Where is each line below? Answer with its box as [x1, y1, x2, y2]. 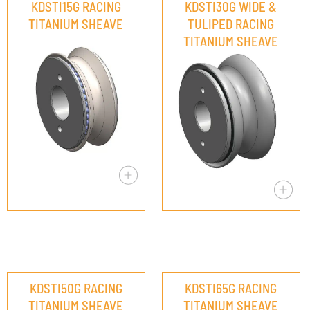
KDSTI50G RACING [29, 280, 122, 296]
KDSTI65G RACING [185, 280, 277, 296]
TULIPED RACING [188, 15, 275, 32]
